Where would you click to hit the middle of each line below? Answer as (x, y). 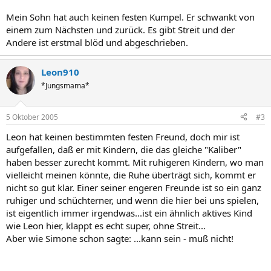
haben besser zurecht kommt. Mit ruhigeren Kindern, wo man (135, 162)
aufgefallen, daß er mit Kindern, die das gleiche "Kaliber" (124, 149)
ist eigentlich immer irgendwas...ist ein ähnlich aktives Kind (129, 213)
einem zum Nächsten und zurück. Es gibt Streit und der (120, 30)
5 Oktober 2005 (32, 117)
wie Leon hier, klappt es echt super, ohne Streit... (106, 225)
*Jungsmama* (65, 86)
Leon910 (60, 72)
